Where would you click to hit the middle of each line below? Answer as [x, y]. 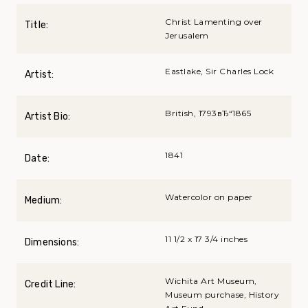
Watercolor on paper [209, 197]
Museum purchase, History [222, 295]
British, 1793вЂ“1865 [208, 113]
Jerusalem [187, 36]
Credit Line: [51, 285]
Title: [37, 25]
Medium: [44, 201]
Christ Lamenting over [214, 22]
